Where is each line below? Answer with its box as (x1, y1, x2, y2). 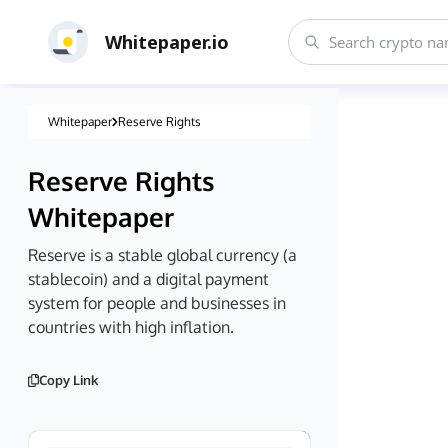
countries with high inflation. (28, 317, 234, 337)
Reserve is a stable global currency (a (28, 245, 297, 265)
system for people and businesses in (28, 293, 286, 313)
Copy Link (39, 372, 99, 388)
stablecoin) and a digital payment (28, 269, 269, 289)
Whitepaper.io (105, 29, 229, 54)
